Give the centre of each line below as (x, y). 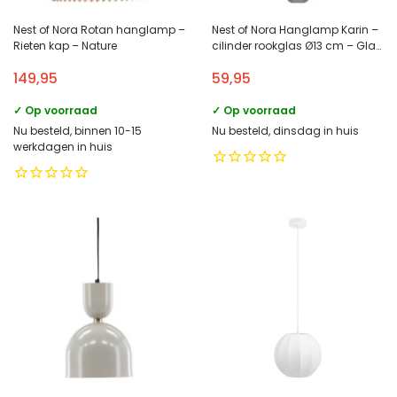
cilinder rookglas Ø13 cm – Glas (297, 45)
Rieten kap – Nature (65, 45)
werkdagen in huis (63, 146)
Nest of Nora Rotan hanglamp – (99, 29)
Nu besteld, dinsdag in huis (285, 130)
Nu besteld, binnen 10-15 (78, 130)
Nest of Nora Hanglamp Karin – (295, 29)
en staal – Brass (256, 61)
